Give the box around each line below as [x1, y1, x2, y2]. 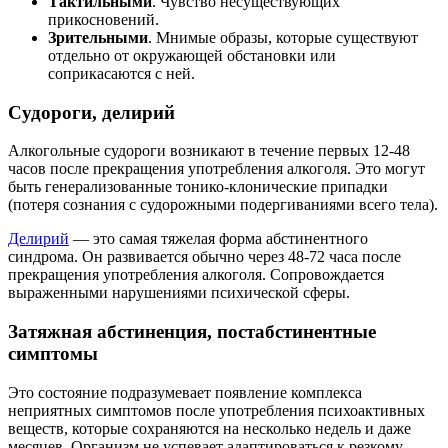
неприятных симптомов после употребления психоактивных [8, 401, 425, 419]
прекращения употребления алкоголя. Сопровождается [8, 266, 384, 284]
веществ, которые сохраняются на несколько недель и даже [8, 419, 411, 437]
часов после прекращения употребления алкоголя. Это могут [8, 160, 425, 178]
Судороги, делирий [8, 101, 175, 123]
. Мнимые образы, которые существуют [148, 28, 418, 46]
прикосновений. [48, 10, 159, 28]
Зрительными [48, 28, 148, 46]
